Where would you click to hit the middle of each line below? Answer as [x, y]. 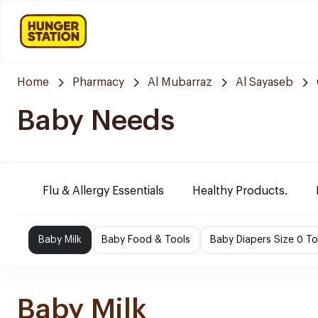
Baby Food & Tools [146, 240]
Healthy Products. [240, 191]
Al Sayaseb [264, 82]
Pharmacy [98, 82]
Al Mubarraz [180, 82]
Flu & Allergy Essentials [103, 191]
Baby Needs [96, 121]
